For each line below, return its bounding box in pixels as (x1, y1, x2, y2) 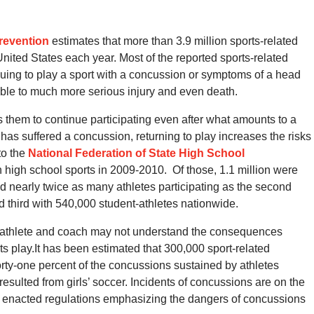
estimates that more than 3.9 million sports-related (49, 35, 298, 47)
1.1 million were (219, 164, 298, 176)
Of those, (167, 164, 219, 176)
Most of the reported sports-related (119, 52, 288, 64)
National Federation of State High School (28, 147, 245, 159)
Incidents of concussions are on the (130, 276, 305, 288)
